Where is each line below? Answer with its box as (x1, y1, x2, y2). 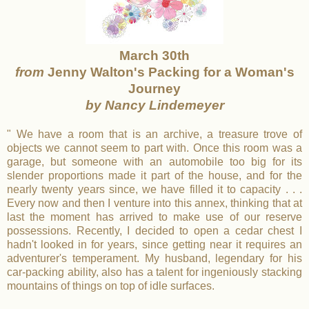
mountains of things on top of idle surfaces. (7, 279, 215, 292)
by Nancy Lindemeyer (85, 97, 224, 112)
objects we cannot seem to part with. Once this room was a (7, 141, 302, 154)
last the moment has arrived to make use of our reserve (7, 210, 302, 223)
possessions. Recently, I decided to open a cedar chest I (7, 224, 302, 237)
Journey (128, 81, 181, 96)
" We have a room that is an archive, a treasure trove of (7, 128, 302, 140)
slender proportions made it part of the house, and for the (7, 169, 302, 181)
